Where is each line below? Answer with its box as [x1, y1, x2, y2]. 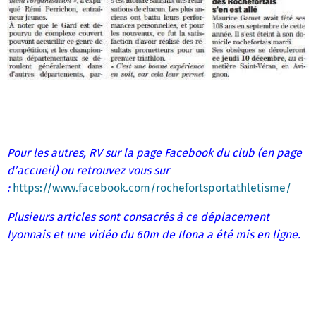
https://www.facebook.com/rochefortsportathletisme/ [13, 181, 291, 195]
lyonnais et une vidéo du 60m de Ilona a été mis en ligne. [7, 228, 300, 242]
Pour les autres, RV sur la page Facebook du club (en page [7, 146, 302, 160]
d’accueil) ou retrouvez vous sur [7, 164, 169, 178]
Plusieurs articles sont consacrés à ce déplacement [7, 210, 269, 224]
